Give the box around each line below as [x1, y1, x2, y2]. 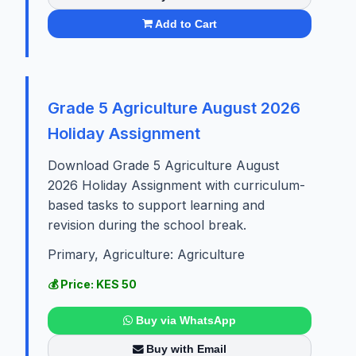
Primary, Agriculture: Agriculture [48, 246, 245, 262]
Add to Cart [155, 17, 218, 30]
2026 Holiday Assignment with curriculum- [48, 176, 305, 193]
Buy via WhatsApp [135, 314, 236, 327]
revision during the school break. [48, 216, 246, 233]
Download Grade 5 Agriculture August [48, 157, 279, 173]
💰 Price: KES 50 [48, 277, 137, 291]
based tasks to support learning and [48, 196, 265, 213]
